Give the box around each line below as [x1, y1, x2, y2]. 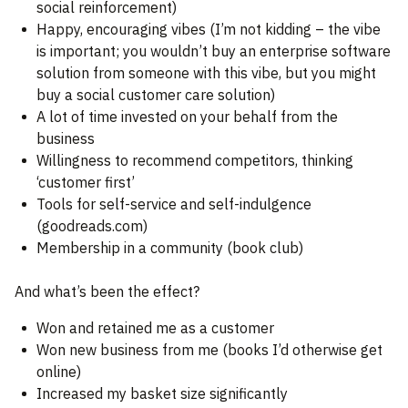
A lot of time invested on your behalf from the [36, 107, 338, 127]
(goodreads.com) [36, 217, 148, 236]
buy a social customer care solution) [36, 86, 275, 105]
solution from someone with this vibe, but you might [36, 64, 376, 83]
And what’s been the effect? [15, 282, 199, 301]
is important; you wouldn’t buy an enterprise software [36, 42, 391, 61]
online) [36, 362, 81, 382]
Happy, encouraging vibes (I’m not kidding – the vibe [36, 20, 381, 39]
